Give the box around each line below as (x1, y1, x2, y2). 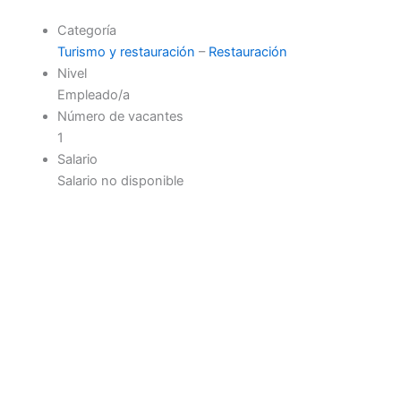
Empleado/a (56, 87, 130, 104)
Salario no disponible (56, 173, 183, 190)
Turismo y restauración (56, 44, 195, 61)
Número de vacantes (56, 108, 183, 125)
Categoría (56, 22, 116, 39)
